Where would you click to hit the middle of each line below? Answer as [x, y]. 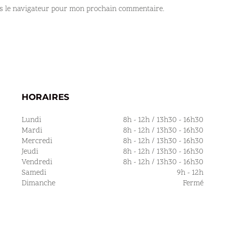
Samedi [34, 173]
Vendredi [37, 163]
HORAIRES [45, 97]
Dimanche [38, 184]
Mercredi [37, 142]
